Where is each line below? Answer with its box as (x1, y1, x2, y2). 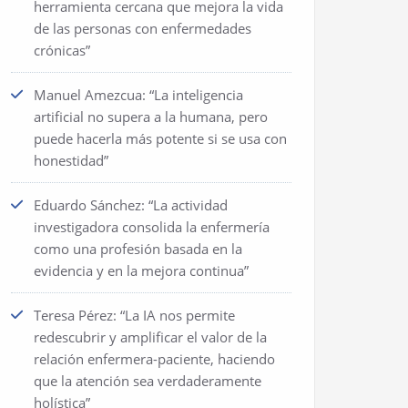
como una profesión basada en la (34, 240, 242, 258)
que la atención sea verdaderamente (34, 372, 261, 390)
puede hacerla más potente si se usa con (34, 129, 287, 148)
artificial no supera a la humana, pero (34, 107, 268, 126)
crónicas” (34, 41, 90, 59)
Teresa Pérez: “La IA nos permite (34, 306, 235, 324)
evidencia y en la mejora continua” (34, 261, 249, 280)
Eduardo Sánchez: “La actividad (34, 196, 228, 214)
